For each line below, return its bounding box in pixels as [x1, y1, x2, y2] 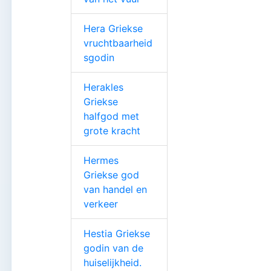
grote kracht [83, 124, 140, 137]
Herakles [83, 80, 123, 93]
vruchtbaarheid [83, 36, 152, 49]
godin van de [83, 241, 143, 254]
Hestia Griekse [83, 227, 150, 240]
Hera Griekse [83, 22, 143, 34]
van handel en [83, 183, 147, 195]
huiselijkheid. [83, 256, 142, 269]
